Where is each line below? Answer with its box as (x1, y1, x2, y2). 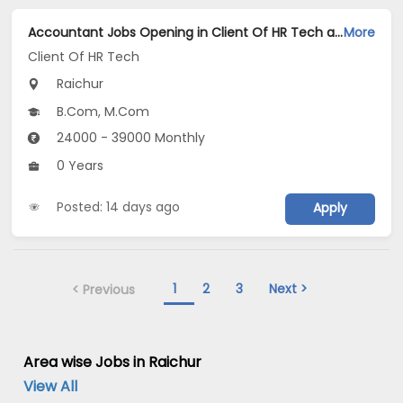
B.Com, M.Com (53, 102, 150, 121)
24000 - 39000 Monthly (53, 128, 206, 147)
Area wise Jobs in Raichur (23, 351, 202, 372)
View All (23, 375, 78, 397)
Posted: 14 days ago (57, 197, 181, 216)
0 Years (53, 156, 104, 175)
